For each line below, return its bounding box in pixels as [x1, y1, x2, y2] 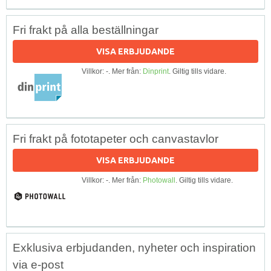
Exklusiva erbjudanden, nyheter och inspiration [13, 241, 256, 254]
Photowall [143, 175, 175, 184]
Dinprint [143, 67, 169, 76]
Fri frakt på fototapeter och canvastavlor [13, 132, 218, 145]
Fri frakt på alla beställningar [13, 23, 158, 36]
